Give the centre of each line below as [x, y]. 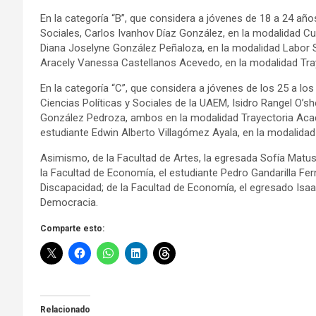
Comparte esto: [72, 228]
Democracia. [71, 202]
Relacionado [65, 309]
